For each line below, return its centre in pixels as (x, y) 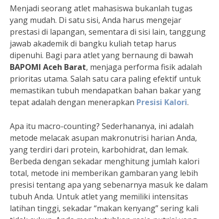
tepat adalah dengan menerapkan (73, 102)
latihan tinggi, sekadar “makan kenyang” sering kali (104, 208)
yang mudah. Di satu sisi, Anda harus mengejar (96, 20)
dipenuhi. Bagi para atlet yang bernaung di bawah (101, 55)
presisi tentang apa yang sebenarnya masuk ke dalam (109, 185)
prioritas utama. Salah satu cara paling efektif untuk (105, 79)
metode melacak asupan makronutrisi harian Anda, (103, 138)
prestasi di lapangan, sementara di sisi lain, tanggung (108, 32)
